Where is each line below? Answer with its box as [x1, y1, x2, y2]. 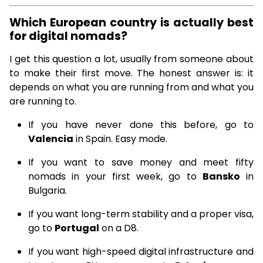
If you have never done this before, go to [28, 118, 254, 131]
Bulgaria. [28, 184, 67, 197]
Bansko [202, 170, 240, 183]
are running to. [9, 95, 76, 108]
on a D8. [99, 221, 139, 235]
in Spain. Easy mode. [73, 132, 167, 146]
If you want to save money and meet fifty [28, 156, 254, 169]
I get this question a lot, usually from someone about [9, 52, 254, 66]
